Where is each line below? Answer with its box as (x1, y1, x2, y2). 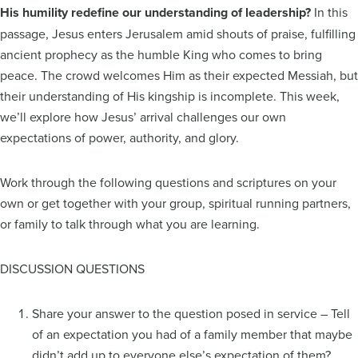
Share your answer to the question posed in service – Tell (32, 304, 350, 322)
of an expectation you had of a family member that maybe (32, 324, 352, 343)
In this (311, 2, 348, 21)
